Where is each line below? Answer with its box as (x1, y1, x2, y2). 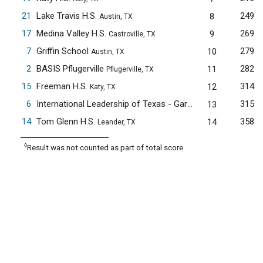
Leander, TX (97, 118, 136, 126)
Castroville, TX (108, 30, 156, 38)
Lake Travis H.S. (36, 11, 99, 21)
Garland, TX (222, 100, 260, 109)
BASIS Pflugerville (36, 63, 106, 74)
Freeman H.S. (36, 81, 90, 92)
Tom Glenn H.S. (36, 116, 97, 127)
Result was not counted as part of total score (27, 143, 184, 152)
